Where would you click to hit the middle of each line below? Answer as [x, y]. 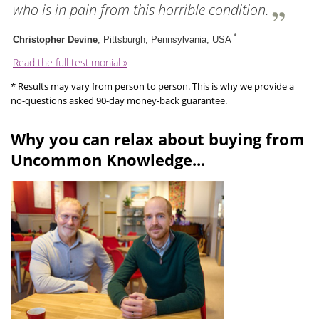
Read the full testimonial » [70, 63]
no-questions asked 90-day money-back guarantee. [119, 101]
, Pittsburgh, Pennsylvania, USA [166, 40]
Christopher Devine [55, 40]
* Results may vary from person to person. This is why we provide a [152, 87]
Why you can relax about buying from [158, 139]
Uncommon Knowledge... [108, 160]
